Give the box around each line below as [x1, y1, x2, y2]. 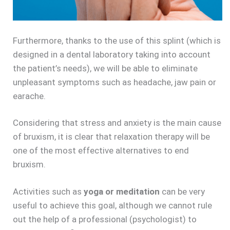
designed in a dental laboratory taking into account [13, 49, 210, 60]
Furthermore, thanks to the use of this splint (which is [13, 35, 221, 46]
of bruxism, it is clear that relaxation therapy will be [13, 131, 210, 142]
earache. [13, 90, 46, 101]
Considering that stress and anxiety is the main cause [13, 118, 221, 128]
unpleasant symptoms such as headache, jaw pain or [13, 76, 216, 87]
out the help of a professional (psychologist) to [13, 214, 197, 224]
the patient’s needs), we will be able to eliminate [13, 63, 198, 73]
